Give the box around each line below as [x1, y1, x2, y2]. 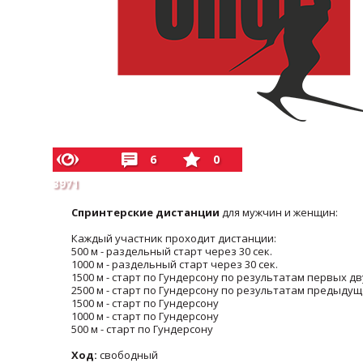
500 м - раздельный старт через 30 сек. [70, 244, 272, 258]
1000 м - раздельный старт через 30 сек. [70, 257, 278, 271]
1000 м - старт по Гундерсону [70, 309, 219, 323]
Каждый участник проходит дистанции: [70, 231, 276, 246]
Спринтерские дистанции [70, 205, 222, 220]
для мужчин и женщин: [221, 205, 338, 220]
